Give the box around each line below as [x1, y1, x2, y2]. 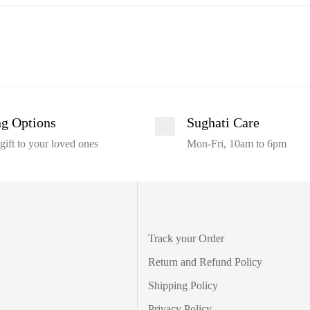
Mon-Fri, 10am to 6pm [187, 137, 286, 149]
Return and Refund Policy [147, 255, 262, 268]
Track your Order [147, 232, 224, 244]
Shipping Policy [147, 279, 218, 291]
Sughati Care [187, 114, 259, 130]
